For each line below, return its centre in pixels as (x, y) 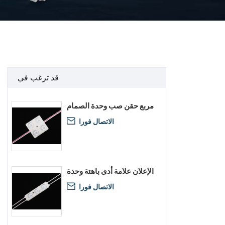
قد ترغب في (38, 77)
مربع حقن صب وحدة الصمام (110, 105)
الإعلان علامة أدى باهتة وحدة (110, 171)
